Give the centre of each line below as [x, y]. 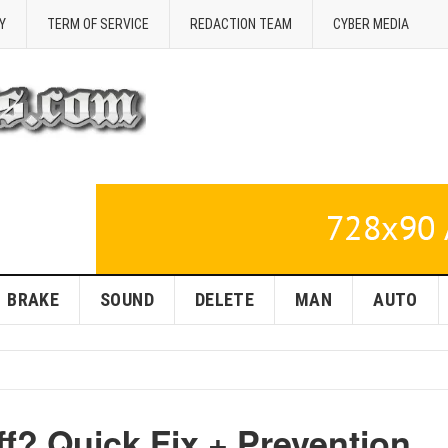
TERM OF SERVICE [98, 24]
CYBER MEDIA [371, 24]
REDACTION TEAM [241, 24]
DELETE [224, 299]
